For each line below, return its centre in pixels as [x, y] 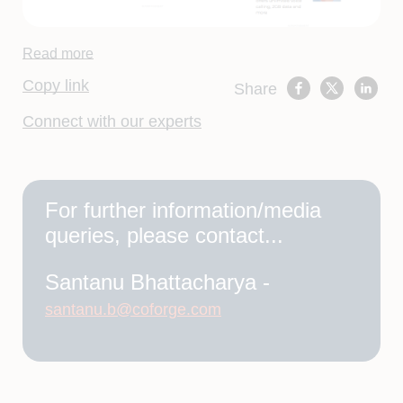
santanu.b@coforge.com [133, 309]
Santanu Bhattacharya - [157, 282]
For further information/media [183, 210]
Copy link [56, 85]
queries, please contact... [164, 235]
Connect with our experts [112, 121]
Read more [58, 53]
